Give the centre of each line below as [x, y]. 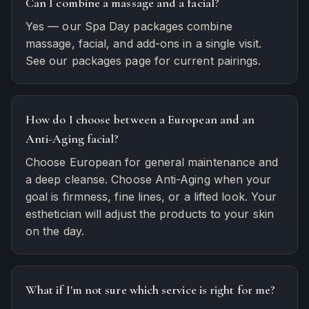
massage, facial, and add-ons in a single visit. [143, 43]
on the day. [55, 231]
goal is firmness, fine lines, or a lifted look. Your [151, 197]
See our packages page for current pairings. [143, 61]
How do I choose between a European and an [140, 119]
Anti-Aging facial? [72, 139]
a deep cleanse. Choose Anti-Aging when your [149, 179]
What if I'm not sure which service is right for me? [151, 290]
